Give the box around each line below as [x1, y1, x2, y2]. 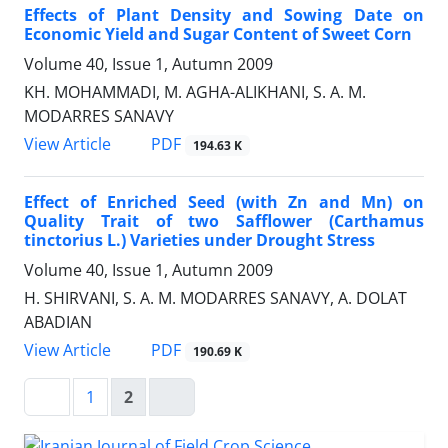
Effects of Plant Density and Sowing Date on [24, 3, 424, 26]
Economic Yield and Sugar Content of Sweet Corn [24, 22, 412, 45]
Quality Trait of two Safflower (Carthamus [24, 209, 424, 232]
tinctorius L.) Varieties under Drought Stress [24, 228, 375, 251]
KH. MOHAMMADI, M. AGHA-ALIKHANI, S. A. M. [24, 80, 366, 103]
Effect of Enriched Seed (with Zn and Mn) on [24, 190, 424, 213]
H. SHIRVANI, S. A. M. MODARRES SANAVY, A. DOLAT [24, 286, 407, 309]
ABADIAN [24, 310, 92, 333]
